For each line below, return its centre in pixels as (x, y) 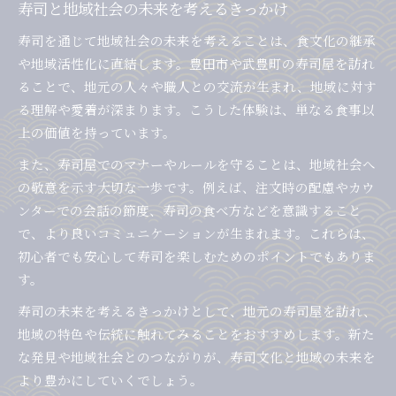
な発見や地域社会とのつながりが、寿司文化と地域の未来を (197, 357)
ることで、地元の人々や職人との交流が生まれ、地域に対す (197, 87)
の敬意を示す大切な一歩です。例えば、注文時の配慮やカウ (196, 187)
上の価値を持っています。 (97, 133)
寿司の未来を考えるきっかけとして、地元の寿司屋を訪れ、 (197, 311)
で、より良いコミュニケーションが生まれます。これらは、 (196, 233)
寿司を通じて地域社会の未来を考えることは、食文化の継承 (197, 41)
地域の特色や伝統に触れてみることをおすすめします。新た (196, 334)
